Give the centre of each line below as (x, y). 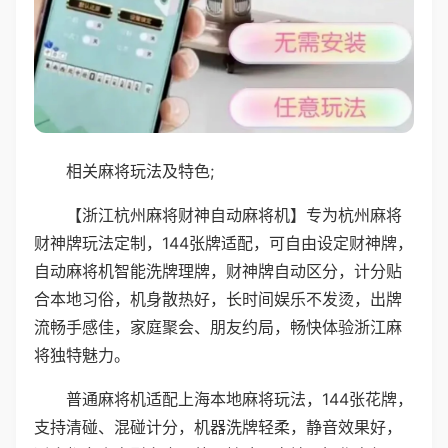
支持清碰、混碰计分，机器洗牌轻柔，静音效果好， (218, 426)
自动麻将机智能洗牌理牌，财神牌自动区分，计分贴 (218, 270)
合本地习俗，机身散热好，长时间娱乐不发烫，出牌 (218, 298)
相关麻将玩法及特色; (140, 170)
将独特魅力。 (82, 354)
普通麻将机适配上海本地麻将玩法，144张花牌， (239, 398)
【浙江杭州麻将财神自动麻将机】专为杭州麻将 (234, 214)
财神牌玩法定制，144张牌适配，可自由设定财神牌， (223, 242)
